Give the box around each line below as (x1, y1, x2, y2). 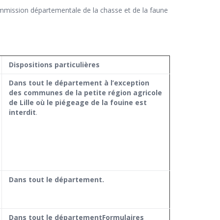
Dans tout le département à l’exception (9, 78, 149, 88)
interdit (9, 108, 36, 117)
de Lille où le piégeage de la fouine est (9, 98, 147, 108)
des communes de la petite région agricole (9, 88, 162, 98)
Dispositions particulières (9, 60, 100, 70)
